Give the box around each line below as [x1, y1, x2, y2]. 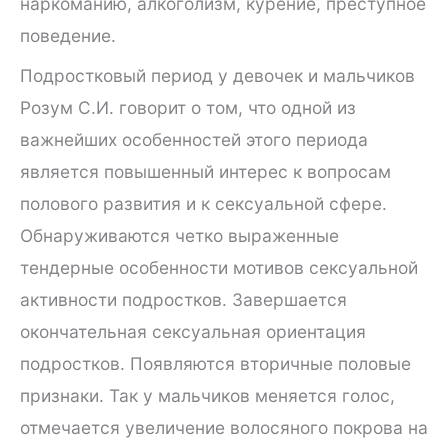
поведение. [20, 24, 116, 46]
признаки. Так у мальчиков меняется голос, [20, 385, 395, 407]
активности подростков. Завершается [20, 289, 347, 311]
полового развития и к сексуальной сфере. [20, 193, 387, 215]
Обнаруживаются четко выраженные [20, 225, 339, 247]
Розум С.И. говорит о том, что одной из [20, 97, 356, 119]
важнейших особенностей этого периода [20, 129, 368, 151]
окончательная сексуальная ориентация [20, 321, 366, 343]
